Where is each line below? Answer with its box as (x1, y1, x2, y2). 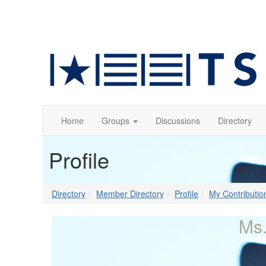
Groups (102, 115, 129, 126)
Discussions (156, 115, 200, 126)
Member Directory (96, 188, 164, 199)
